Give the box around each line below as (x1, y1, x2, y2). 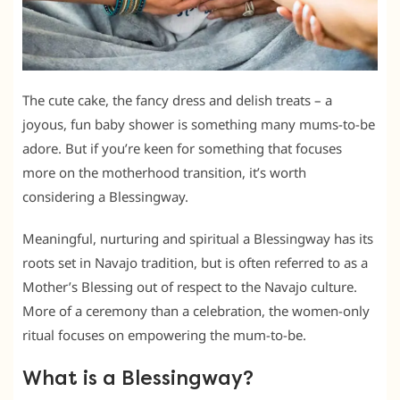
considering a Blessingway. (22, 187, 188, 205)
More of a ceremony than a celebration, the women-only (22, 301, 370, 320)
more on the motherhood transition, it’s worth (22, 162, 306, 181)
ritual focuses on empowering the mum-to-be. (22, 325, 306, 344)
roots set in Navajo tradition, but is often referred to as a (22, 253, 368, 271)
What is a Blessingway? (22, 366, 254, 390)
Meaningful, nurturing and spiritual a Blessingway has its (22, 229, 373, 247)
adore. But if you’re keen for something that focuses (22, 138, 342, 157)
